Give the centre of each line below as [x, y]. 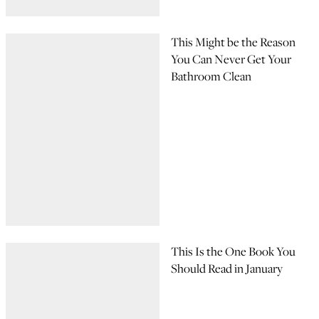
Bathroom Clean [211, 76]
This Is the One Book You [233, 251]
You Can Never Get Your [231, 59]
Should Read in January [227, 268]
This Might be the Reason [233, 42]
